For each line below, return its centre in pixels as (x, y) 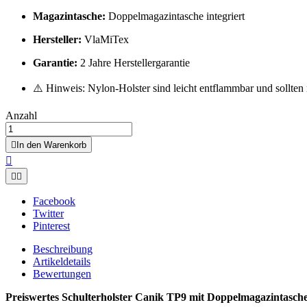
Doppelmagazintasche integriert (175, 16)
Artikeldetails (62, 261)
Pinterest (51, 225)
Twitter (48, 213)
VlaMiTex (105, 39)
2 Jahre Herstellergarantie (134, 62)
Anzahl (21, 115)
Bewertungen (62, 273)
